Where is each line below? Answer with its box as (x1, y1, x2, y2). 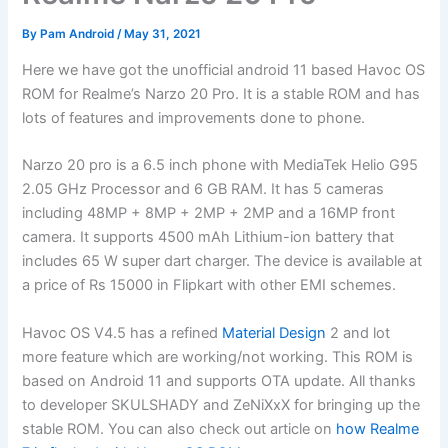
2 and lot (326, 323, 391, 342)
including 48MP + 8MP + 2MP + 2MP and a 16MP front (22, 204, 396, 223)
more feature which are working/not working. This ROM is (22, 347, 414, 366)
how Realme (336, 419, 420, 438)
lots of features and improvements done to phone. (22, 108, 366, 127)
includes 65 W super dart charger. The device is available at (22, 252, 423, 271)
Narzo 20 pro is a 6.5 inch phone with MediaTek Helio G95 (22, 156, 419, 175)
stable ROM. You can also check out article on (22, 419, 337, 438)
